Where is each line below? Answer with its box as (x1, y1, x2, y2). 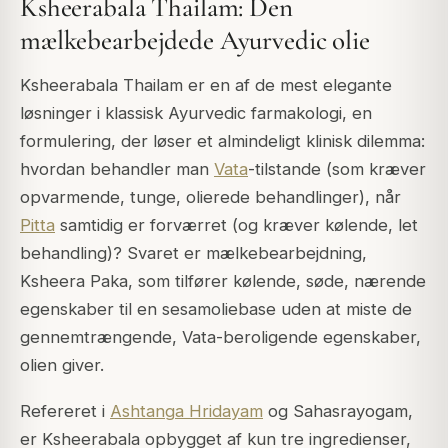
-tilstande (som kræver (248, 158, 426, 179)
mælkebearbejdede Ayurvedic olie (20, 24, 370, 58)
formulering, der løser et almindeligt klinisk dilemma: (20, 130, 425, 151)
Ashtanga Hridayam (110, 400, 263, 421)
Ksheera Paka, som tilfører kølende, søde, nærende (20, 270, 426, 291)
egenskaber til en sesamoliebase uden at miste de (20, 298, 412, 319)
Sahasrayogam (293, 400, 408, 421)
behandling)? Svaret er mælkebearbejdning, (20, 242, 367, 263)
